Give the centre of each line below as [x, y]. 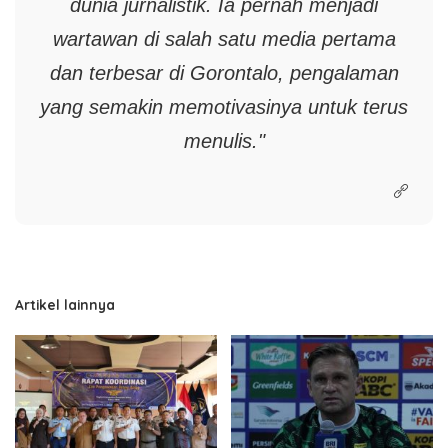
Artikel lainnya [65, 304]
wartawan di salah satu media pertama [224, 38]
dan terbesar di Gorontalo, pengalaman [224, 72]
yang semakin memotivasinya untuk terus [224, 106]
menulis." [224, 140]
